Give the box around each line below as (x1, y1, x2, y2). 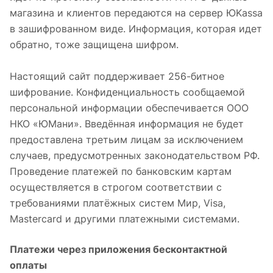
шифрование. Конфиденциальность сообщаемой (10, 86, 245, 98)
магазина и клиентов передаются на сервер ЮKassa (10, 7, 263, 19)
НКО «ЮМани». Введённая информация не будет (10, 118, 244, 130)
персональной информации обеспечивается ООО (10, 102, 249, 114)
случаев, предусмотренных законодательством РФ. (10, 149, 260, 161)
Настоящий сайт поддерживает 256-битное (10, 70, 224, 82)
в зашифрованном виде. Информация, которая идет (10, 23, 262, 35)
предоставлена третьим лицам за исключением (10, 133, 243, 146)
